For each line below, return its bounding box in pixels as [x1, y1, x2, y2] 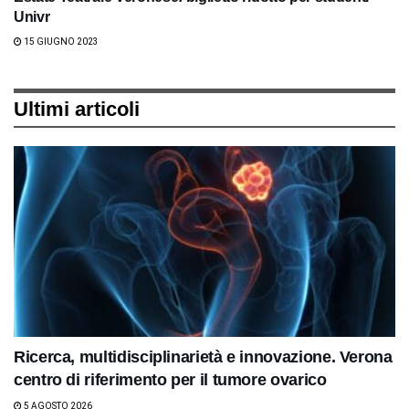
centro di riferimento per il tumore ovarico [14, 370, 327, 389]
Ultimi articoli [14, 97, 140, 121]
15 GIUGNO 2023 [22, 36, 99, 47]
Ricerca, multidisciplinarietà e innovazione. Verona [14, 347, 393, 366]
